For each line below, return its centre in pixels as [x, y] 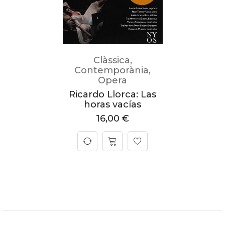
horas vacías [113, 104]
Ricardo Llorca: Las [113, 94]
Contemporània [111, 70]
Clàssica [111, 60]
